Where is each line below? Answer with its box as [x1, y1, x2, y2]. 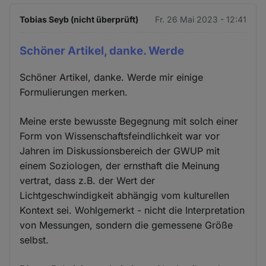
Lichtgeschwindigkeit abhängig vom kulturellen [20, 189, 230, 202]
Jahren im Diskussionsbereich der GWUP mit [20, 145, 220, 157]
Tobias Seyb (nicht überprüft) [20, 14, 139, 24]
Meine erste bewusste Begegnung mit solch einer [20, 115, 239, 128]
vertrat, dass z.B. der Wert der [20, 175, 156, 187]
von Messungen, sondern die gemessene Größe [20, 219, 233, 232]
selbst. [20, 234, 49, 246]
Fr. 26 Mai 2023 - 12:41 [154, 14, 246, 24]
